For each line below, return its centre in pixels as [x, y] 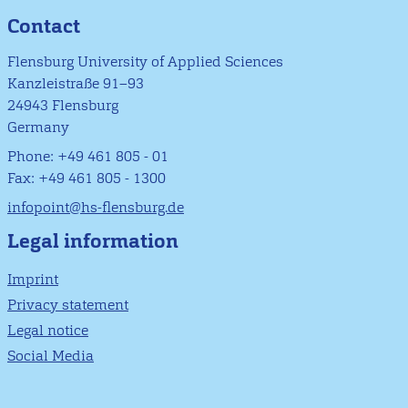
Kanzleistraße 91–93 [76, 84]
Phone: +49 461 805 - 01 [88, 157]
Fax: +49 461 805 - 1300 [87, 178]
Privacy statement [68, 305]
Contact [44, 25]
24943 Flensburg [63, 106]
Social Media [51, 356]
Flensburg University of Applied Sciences [145, 62]
